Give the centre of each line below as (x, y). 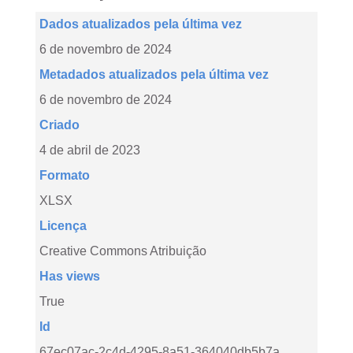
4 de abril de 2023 (90, 150)
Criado (59, 125)
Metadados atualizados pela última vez (154, 74)
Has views (70, 276)
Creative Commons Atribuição (123, 251)
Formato (65, 175)
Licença (63, 226)
